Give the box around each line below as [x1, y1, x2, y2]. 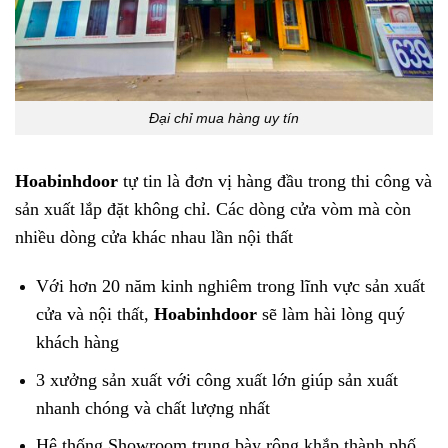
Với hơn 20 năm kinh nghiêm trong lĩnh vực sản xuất [35, 276, 425, 297]
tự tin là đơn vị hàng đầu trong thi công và [123, 171, 432, 192]
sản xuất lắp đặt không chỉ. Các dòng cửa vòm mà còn [15, 199, 411, 220]
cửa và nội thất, [35, 304, 154, 325]
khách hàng [35, 332, 119, 353]
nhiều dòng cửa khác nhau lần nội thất [15, 227, 293, 248]
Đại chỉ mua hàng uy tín [149, 109, 299, 126]
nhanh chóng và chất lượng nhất [35, 397, 270, 418]
